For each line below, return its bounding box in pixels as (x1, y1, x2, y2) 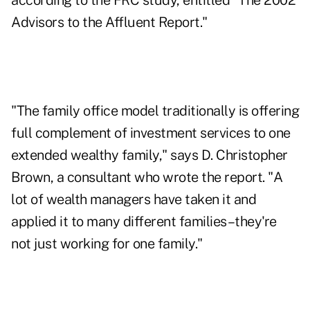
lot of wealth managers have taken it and (11, 191, 256, 208)
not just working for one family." (11, 235, 203, 253)
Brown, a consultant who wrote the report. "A (11, 169, 282, 186)
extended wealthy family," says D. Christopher (11, 147, 288, 164)
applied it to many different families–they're (11, 213, 277, 230)
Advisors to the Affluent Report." (11, 14, 208, 31)
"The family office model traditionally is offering (11, 102, 299, 120)
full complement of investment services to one (11, 125, 291, 142)
